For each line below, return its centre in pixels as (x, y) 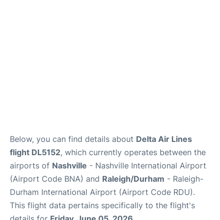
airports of (31, 165)
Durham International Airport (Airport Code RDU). (102, 192)
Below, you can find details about (73, 139)
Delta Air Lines (164, 139)
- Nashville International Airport (147, 165)
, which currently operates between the (133, 152)
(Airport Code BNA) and (56, 179)
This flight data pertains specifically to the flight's (102, 205)
